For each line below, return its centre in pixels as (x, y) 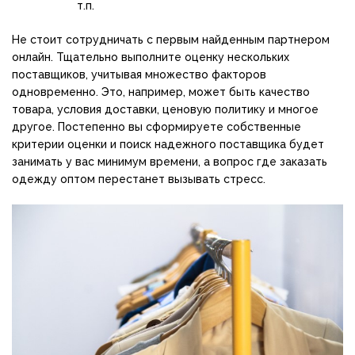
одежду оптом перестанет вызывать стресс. (139, 179)
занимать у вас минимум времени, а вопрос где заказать (170, 162)
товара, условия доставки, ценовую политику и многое (165, 110)
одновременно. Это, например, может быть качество (161, 92)
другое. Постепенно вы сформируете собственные (157, 127)
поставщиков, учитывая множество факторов (139, 75)
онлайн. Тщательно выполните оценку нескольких (151, 57)
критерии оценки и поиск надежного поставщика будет (168, 145)
